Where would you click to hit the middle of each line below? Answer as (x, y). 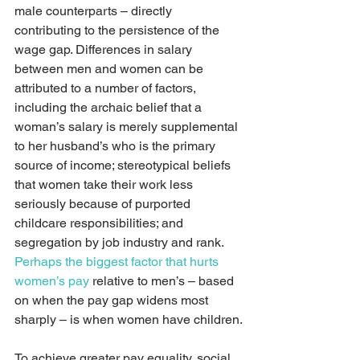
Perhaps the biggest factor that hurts (118, 262)
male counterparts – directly (95, 11)
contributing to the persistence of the (119, 30)
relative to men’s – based (163, 281)
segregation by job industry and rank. (121, 242)
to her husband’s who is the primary (117, 146)
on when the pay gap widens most (113, 300)
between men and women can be (110, 69)
